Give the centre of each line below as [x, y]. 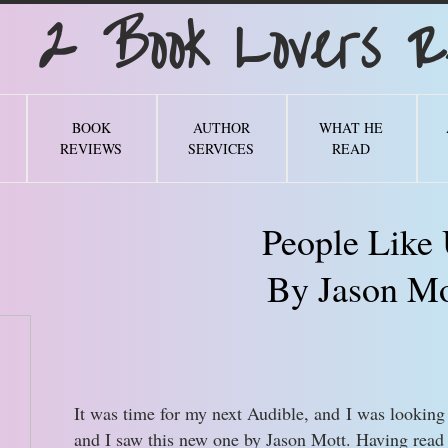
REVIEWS [91, 148]
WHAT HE [351, 127]
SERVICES [221, 148]
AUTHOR [221, 127]
